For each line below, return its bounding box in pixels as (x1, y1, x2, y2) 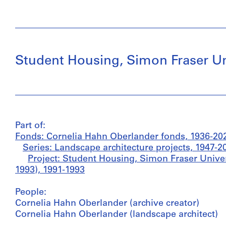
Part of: (15, 121, 45, 131)
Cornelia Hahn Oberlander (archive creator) (15, 199, 199, 208)
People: (15, 188, 46, 197)
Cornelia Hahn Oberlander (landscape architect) (15, 210, 218, 219)
